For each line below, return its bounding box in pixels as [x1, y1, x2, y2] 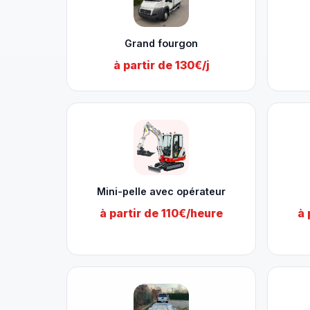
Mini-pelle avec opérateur [97, 185, 226, 197]
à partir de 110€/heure [100, 206, 223, 220]
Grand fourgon [125, 37, 198, 49]
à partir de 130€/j [113, 58, 210, 72]
